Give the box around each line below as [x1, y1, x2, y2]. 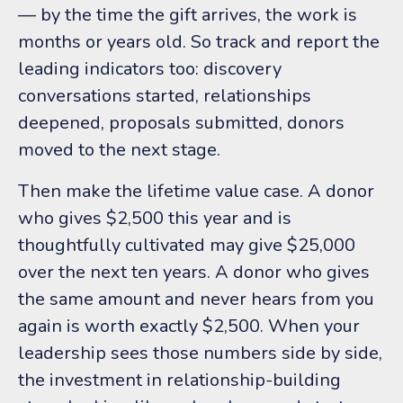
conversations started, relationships [18, 83, 311, 108]
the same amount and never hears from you [18, 286, 374, 311]
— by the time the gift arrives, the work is [18, 2, 357, 27]
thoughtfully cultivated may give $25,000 [18, 232, 355, 257]
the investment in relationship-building [18, 367, 341, 392]
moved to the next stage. [18, 137, 220, 162]
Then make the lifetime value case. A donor [18, 178, 374, 203]
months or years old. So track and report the [18, 29, 380, 54]
